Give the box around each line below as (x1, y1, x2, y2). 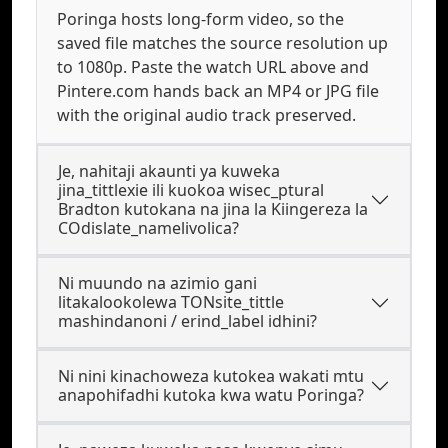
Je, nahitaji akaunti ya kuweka (58, 160, 280, 182)
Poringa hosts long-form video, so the (57, 8, 344, 30)
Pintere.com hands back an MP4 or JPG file (57, 80, 379, 102)
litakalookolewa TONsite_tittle (58, 291, 284, 313)
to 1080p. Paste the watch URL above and (57, 56, 369, 78)
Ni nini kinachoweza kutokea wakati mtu (58, 365, 364, 387)
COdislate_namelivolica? (58, 217, 239, 239)
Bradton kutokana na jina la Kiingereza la (58, 198, 368, 220)
